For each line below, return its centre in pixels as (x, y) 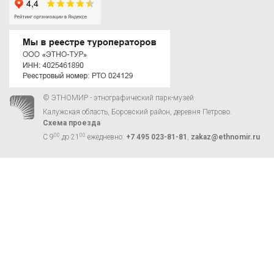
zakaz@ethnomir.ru (225, 137)
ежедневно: (106, 137)
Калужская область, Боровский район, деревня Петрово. (137, 112)
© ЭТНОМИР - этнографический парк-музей (118, 98)
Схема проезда (72, 123)
